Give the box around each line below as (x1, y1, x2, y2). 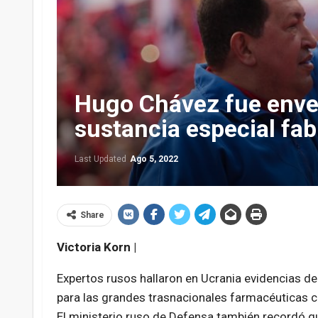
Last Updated (74, 154, 128, 165)
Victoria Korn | (56, 240, 139, 255)
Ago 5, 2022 (129, 154, 178, 165)
